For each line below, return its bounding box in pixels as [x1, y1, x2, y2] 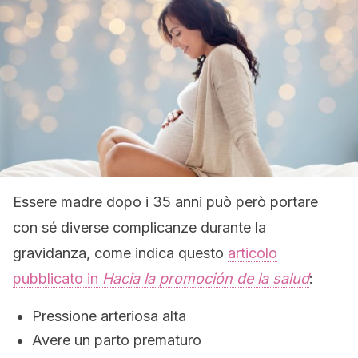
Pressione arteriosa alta [32, 308, 186, 324]
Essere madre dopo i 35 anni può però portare [13, 193, 318, 210]
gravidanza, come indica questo [13, 245, 228, 261]
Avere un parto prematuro [32, 332, 201, 348]
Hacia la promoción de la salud [102, 270, 309, 287]
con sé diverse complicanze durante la [13, 219, 266, 236]
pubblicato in [13, 270, 102, 287]
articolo [228, 245, 277, 261]
